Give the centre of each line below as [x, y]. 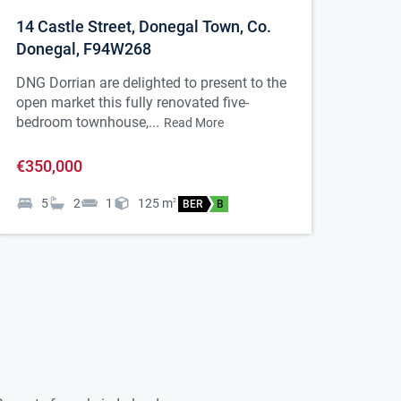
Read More [194, 123]
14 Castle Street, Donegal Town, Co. [144, 27]
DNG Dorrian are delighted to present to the [151, 83]
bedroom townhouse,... [88, 123]
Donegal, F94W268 [84, 49]
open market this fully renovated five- [132, 103]
